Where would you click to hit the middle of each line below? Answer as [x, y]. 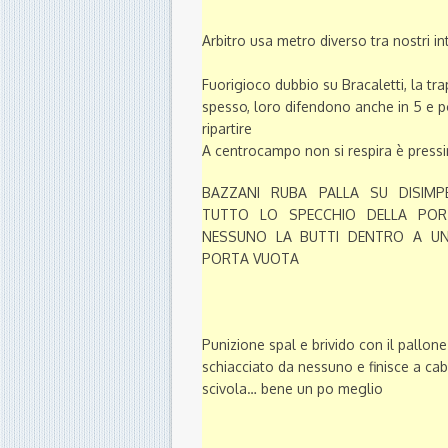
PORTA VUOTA [250, 259]
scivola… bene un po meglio [292, 389]
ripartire [227, 129]
